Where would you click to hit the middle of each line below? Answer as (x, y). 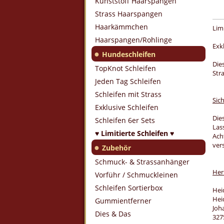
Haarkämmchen (121, 27)
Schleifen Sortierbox (129, 188)
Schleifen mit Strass (128, 94)
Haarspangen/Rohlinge (133, 40)
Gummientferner (123, 201)
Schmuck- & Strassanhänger (142, 162)
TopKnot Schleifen (125, 68)
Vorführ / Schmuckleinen (136, 175)
